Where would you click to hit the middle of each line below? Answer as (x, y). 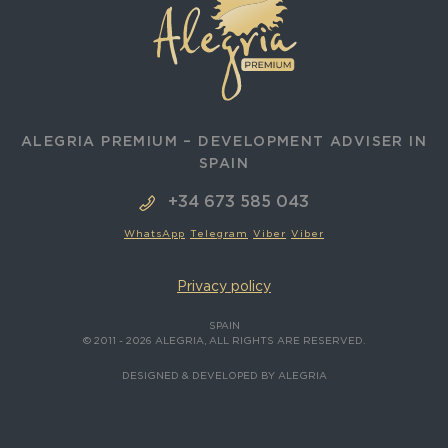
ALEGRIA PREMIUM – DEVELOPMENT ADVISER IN (224, 141)
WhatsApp (154, 234)
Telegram (219, 234)
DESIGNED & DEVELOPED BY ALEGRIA (224, 376)
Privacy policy (224, 286)
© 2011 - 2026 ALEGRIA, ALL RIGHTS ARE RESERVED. (224, 341)
